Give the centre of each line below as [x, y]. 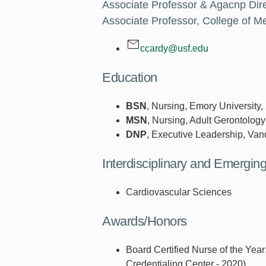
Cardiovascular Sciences [179, 192]
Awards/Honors [145, 221]
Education [130, 78]
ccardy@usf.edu [174, 49]
